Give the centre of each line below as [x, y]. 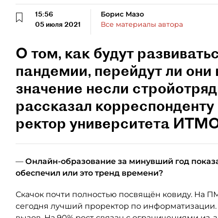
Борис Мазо [122, 14]
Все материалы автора [142, 24]
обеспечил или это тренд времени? [89, 173]
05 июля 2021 [58, 24]
